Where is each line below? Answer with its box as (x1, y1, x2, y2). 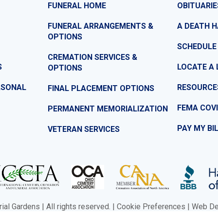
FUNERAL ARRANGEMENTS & (48, 21, 153, 31)
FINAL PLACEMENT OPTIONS (48, 84, 154, 93)
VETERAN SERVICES (48, 125, 120, 134)
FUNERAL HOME (48, 1, 106, 11)
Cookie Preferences (116, 202, 185, 212)
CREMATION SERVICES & (48, 53, 137, 62)
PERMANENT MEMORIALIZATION (48, 104, 168, 114)
